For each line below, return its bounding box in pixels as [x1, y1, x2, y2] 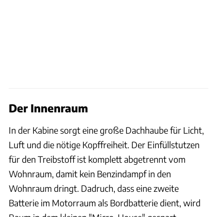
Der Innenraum [9, 101, 88, 115]
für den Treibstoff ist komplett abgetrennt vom [9, 153, 186, 165]
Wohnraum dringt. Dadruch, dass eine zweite [9, 182, 179, 194]
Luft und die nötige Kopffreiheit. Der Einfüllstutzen [9, 139, 200, 150]
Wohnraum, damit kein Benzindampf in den [9, 168, 171, 179]
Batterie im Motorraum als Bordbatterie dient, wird [9, 197, 201, 208]
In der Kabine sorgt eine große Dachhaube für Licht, [9, 124, 204, 136]
